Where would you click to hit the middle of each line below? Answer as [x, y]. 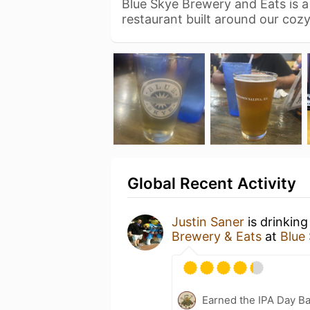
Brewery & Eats [217, 236]
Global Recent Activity [212, 183]
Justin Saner [208, 222]
